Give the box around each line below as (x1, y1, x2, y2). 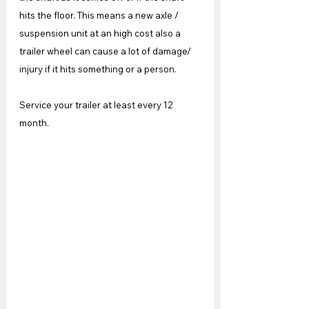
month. (19, 117, 49, 128)
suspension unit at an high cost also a (19, 27, 183, 39)
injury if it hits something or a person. (19, 63, 177, 74)
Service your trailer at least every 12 (19, 99, 175, 110)
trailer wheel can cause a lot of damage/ (19, 45, 193, 57)
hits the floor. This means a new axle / (19, 9, 181, 21)
